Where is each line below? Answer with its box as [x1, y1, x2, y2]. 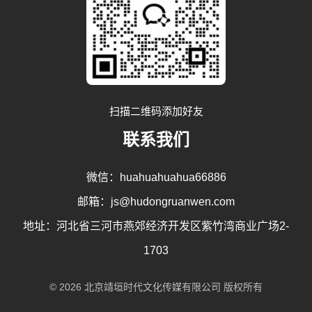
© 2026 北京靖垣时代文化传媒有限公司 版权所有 [49, 281, 263, 292]
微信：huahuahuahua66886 [86, 171, 226, 183]
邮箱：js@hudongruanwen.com [77, 196, 235, 208]
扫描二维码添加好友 [109, 105, 203, 117]
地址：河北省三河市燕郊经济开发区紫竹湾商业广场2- [23, 220, 289, 232]
